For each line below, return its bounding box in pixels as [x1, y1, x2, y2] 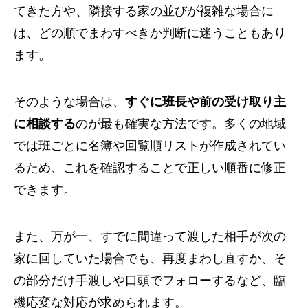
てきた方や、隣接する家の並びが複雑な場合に [14, 4, 274, 19]
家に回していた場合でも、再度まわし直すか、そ [14, 252, 286, 266]
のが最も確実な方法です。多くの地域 [76, 117, 286, 131]
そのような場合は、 [14, 95, 125, 109]
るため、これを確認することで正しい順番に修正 [14, 161, 286, 175]
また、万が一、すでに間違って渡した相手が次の [14, 230, 286, 244]
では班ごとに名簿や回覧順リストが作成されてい [14, 139, 286, 153]
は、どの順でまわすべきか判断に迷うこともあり [14, 26, 286, 41]
